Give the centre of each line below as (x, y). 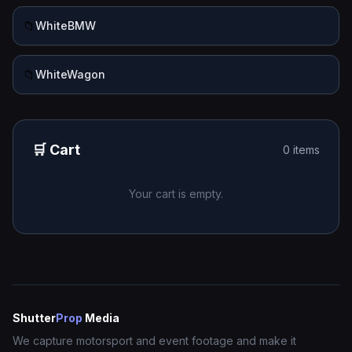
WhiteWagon (70, 74)
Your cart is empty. (176, 194)
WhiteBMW (66, 26)
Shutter (34, 318)
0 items (301, 150)
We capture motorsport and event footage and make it (154, 341)
